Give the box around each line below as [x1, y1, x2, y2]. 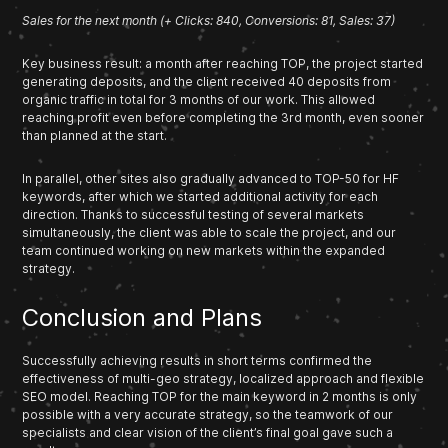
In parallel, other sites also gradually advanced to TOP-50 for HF [22, 170, 400, 186]
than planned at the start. [22, 127, 168, 143]
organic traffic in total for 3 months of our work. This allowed [22, 91, 376, 107]
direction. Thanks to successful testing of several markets [22, 206, 365, 222]
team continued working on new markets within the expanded [22, 242, 386, 258]
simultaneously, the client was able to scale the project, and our [22, 224, 397, 240]
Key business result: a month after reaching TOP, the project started [22, 55, 424, 71]
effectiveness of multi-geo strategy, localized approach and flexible [22, 370, 425, 386]
